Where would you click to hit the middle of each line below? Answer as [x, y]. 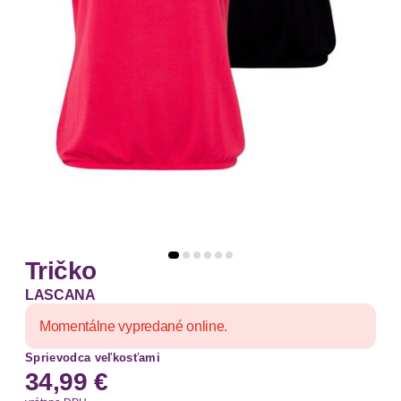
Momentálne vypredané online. [134, 327]
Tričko [61, 271]
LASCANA [60, 295]
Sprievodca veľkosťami [93, 358]
